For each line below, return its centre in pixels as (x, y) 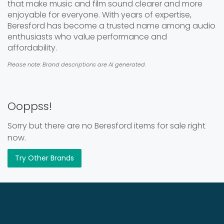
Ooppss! (30, 106)
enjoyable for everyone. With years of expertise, (99, 15)
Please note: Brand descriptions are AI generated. (77, 64)
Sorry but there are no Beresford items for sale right (106, 126)
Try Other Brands (44, 158)
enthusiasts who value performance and (87, 37)
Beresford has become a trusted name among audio (111, 26)
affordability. (32, 48)
